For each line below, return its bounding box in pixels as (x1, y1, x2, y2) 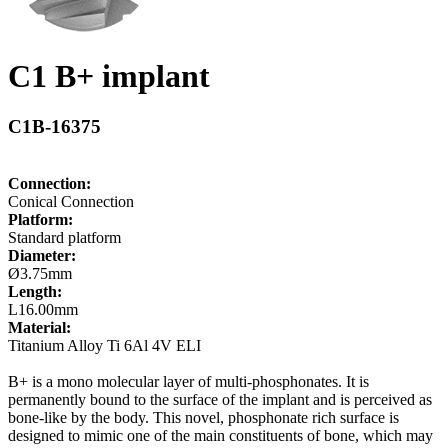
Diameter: (8, 246, 76, 264)
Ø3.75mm (8, 264, 72, 282)
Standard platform (8, 228, 121, 246)
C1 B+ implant (8, 57, 210, 94)
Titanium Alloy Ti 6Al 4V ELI (8, 336, 201, 354)
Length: (8, 282, 62, 300)
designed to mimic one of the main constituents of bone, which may (8, 426, 433, 444)
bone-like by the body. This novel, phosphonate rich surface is (8, 408, 399, 426)
